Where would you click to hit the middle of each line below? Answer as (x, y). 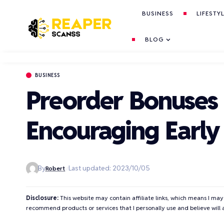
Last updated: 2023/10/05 (109, 168)
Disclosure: (42, 198)
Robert (55, 168)
